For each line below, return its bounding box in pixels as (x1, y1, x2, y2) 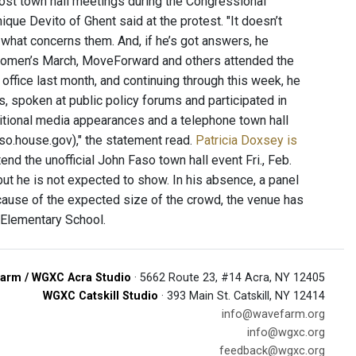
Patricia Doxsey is (195, 133, 297, 148)
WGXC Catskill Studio (43, 289, 158, 303)
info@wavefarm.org (222, 308, 325, 321)
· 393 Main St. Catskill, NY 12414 (158, 289, 325, 303)
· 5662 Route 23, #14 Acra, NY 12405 (131, 271, 325, 284)
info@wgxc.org (247, 326, 325, 339)
